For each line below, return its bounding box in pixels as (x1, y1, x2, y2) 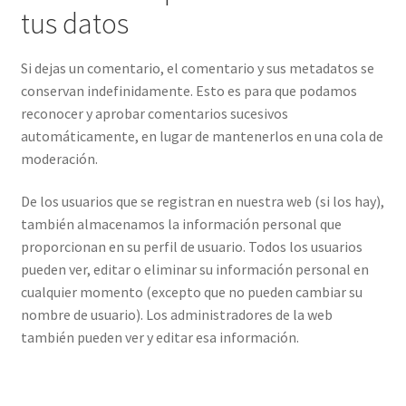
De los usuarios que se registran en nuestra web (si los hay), (20, 192, 384, 211)
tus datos (20, 5, 129, 43)
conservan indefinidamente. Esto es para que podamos (20, 81, 357, 100)
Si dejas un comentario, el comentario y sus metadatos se (20, 58, 374, 77)
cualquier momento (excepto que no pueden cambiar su (20, 283, 362, 302)
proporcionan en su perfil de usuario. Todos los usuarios (20, 237, 362, 256)
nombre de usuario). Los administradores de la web (20, 305, 333, 324)
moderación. (20, 149, 98, 168)
